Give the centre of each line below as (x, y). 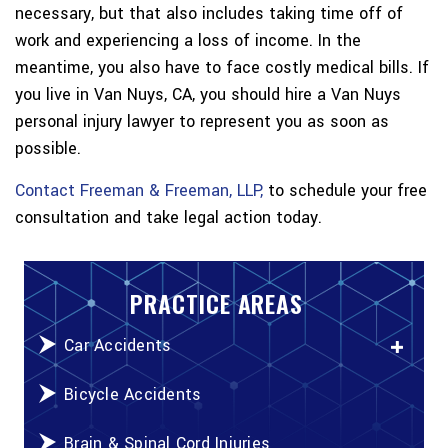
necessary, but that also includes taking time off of (209, 14)
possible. (48, 149)
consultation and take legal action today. (168, 218)
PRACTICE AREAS (216, 303)
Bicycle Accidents (133, 395)
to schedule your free (347, 191)
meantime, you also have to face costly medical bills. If (222, 68)
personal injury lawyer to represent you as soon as (202, 122)
